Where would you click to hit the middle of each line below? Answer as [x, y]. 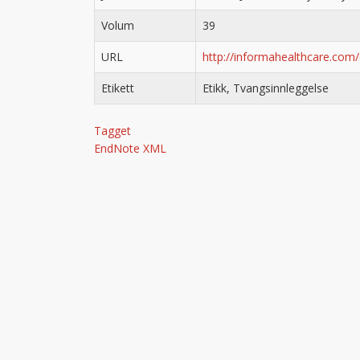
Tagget [112, 131]
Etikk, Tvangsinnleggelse [266, 88]
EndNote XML [130, 148]
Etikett [118, 88]
